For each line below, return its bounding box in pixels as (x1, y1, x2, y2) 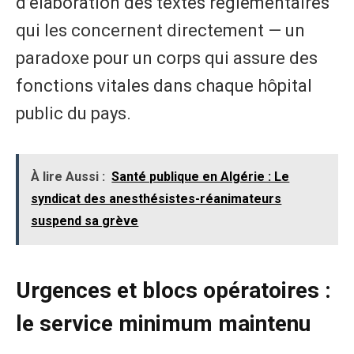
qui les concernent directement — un (16, 20, 305, 40)
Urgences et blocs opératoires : (16, 277, 331, 304)
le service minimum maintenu (16, 311, 311, 337)
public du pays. (16, 103, 131, 123)
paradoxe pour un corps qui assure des (16, 47, 318, 68)
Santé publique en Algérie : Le (111, 169, 290, 185)
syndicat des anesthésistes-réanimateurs (31, 191, 282, 207)
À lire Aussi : (31, 169, 106, 185)
